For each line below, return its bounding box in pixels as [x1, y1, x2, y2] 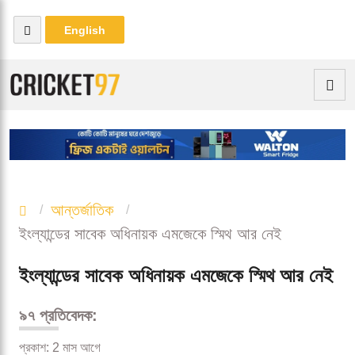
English [64, 24, 105, 36]
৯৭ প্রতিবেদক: [19, 307, 102, 325]
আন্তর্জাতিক [51, 201, 113, 219]
